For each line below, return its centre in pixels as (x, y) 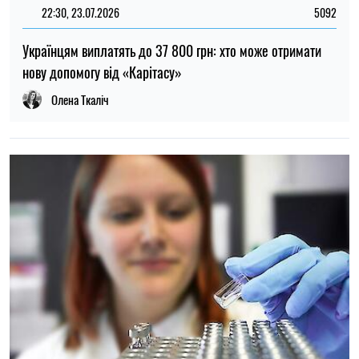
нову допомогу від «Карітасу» (102, 72)
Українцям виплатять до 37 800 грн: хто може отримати (172, 50)
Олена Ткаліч (80, 99)
